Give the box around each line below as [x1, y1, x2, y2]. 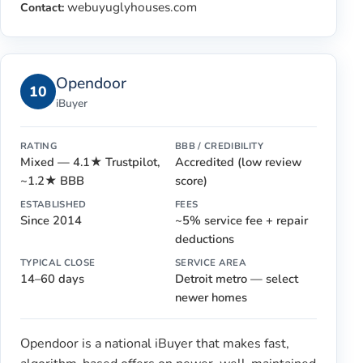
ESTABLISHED [20, 197, 87, 211]
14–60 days [20, 270, 84, 287]
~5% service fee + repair [175, 211, 308, 228]
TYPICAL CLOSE [20, 255, 96, 269]
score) [175, 172, 207, 189]
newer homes [175, 288, 247, 305]
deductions [175, 230, 234, 247]
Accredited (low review [175, 153, 301, 170]
